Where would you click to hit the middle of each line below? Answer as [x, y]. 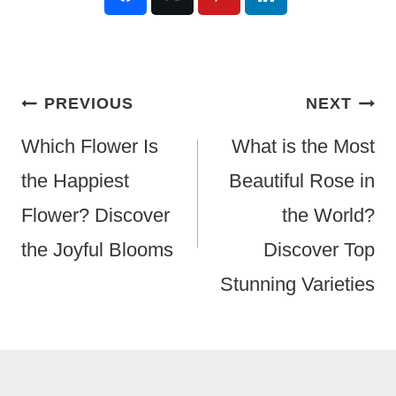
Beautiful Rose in [302, 181]
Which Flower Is [90, 147]
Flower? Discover [95, 216]
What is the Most [303, 147]
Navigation [79, 132]
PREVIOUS [89, 104]
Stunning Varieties [297, 285]
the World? [328, 216]
